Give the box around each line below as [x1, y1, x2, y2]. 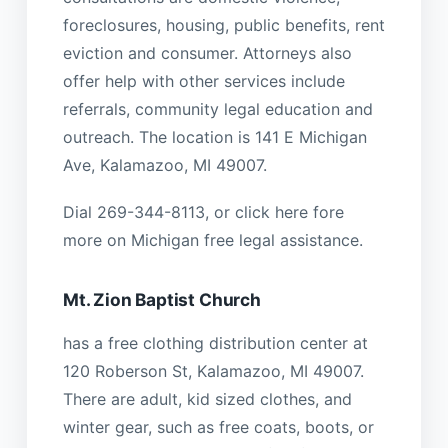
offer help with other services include [62, 71, 345, 92]
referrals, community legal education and [62, 99, 373, 120]
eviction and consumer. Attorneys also [62, 43, 352, 64]
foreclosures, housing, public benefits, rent [62, 15, 385, 36]
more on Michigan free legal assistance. [62, 229, 363, 250]
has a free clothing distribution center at [62, 333, 368, 354]
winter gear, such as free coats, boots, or [62, 417, 374, 438]
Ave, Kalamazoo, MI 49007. [62, 155, 267, 176]
